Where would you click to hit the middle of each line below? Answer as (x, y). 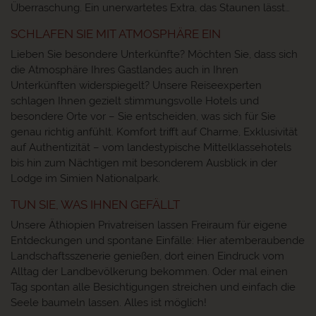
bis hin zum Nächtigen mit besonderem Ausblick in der (144, 163)
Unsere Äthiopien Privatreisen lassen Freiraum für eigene (149, 225)
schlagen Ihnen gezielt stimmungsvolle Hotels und (135, 101)
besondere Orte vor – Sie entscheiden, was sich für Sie (143, 116)
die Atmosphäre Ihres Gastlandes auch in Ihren (124, 69)
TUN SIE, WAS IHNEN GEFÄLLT (95, 204)
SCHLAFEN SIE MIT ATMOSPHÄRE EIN (116, 34)
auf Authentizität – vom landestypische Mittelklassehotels (151, 147)
